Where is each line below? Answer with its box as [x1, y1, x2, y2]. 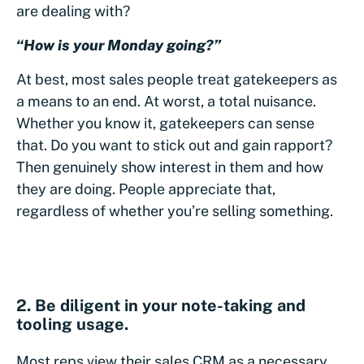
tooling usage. [16, 314, 128, 334]
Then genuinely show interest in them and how [16, 158, 323, 175]
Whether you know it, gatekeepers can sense [16, 114, 314, 132]
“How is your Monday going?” [16, 36, 221, 54]
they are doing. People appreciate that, [16, 180, 275, 197]
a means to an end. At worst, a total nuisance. [16, 92, 316, 110]
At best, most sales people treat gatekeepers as [16, 70, 337, 88]
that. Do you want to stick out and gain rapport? [16, 136, 332, 154]
